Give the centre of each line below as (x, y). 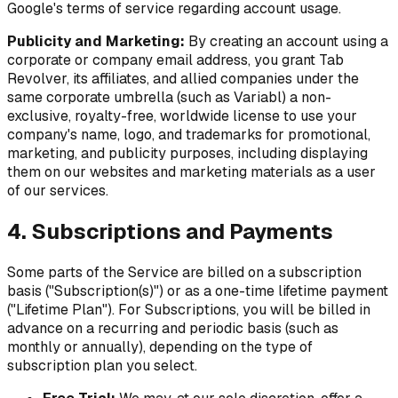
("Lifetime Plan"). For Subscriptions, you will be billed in (189, 310)
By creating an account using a (287, 42)
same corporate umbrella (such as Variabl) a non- (169, 98)
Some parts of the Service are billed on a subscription (184, 273)
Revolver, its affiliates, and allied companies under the (183, 79)
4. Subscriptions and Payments (170, 232)
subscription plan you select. (102, 366)
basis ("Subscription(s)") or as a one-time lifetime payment (198, 291)
